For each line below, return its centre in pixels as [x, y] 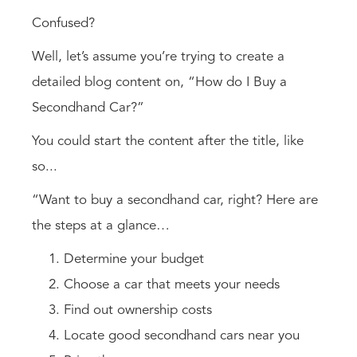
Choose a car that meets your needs [172, 285]
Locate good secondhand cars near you [182, 336]
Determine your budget [134, 260]
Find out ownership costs [138, 311]
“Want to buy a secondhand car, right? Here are [175, 201]
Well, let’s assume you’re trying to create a [158, 57]
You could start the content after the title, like [168, 142]
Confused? [63, 24]
